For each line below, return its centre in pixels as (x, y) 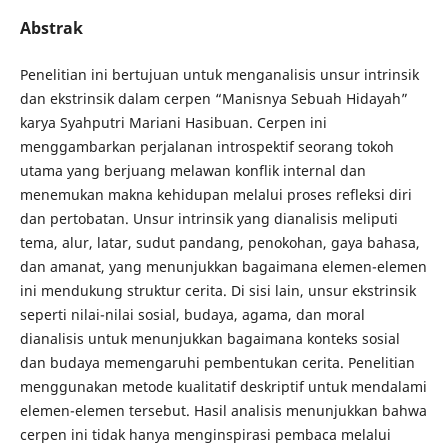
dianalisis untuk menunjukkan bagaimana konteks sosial (209, 338)
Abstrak (51, 27)
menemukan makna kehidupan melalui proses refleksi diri (215, 194)
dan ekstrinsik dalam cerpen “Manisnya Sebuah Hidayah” (213, 98)
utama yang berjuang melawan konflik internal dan (192, 170)
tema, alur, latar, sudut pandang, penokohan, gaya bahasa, (219, 242)
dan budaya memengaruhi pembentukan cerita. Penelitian (217, 362)
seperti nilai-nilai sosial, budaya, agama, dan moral (192, 314)
